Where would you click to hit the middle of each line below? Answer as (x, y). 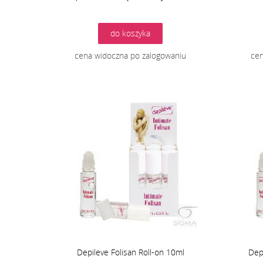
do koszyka (130, 33)
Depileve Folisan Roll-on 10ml (130, 252)
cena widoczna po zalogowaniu (130, 56)
